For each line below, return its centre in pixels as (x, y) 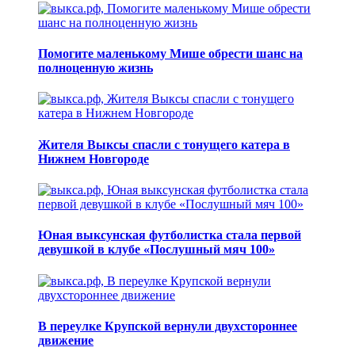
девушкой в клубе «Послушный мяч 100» (157, 250)
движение (66, 340)
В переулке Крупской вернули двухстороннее (168, 326)
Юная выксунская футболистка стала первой (170, 235)
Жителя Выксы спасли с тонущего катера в (164, 144)
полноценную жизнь (95, 68)
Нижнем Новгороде (94, 158)
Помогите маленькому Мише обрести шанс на (170, 54)
